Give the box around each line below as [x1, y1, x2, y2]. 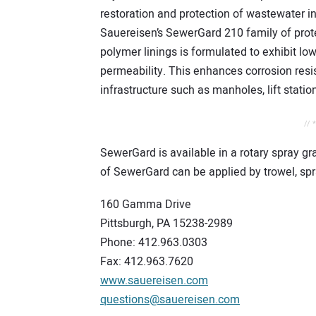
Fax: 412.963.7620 [100, 253, 193, 271]
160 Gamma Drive [100, 196, 191, 214]
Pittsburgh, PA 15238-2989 [100, 215, 233, 233]
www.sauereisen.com [100, 272, 208, 290]
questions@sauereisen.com [100, 291, 240, 309]
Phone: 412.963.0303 [100, 234, 207, 252]
